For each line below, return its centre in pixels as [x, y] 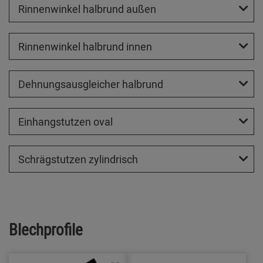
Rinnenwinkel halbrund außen [87, 9]
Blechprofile [46, 230]
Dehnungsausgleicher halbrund [91, 84]
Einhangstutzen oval [65, 122]
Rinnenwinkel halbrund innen [85, 47]
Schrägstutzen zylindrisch [78, 159]
